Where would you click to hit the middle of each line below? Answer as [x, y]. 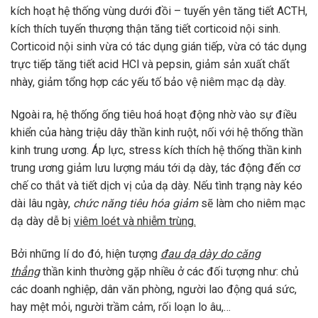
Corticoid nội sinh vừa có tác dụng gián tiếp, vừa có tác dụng [159, 47]
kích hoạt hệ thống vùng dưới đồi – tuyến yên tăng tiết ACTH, [159, 11]
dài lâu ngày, [42, 204]
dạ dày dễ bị [42, 221]
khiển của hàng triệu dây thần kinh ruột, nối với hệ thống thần [157, 133]
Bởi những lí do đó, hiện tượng [86, 253]
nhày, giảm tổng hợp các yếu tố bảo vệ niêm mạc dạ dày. [148, 82]
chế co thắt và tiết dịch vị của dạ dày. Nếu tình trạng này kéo [157, 186]
